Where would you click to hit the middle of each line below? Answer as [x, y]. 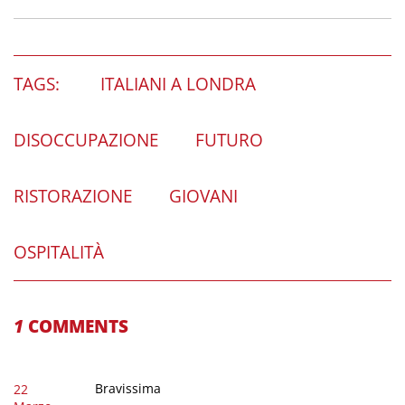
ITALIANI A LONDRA [178, 85]
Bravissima [127, 389]
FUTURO [229, 141]
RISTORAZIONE [73, 197]
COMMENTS [76, 327]
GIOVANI [203, 197]
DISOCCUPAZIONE [86, 141]
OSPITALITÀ [59, 253]
